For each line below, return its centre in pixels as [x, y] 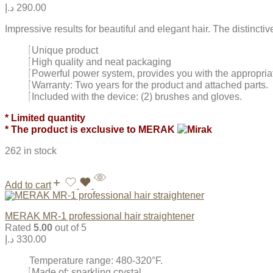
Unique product [65, 51]
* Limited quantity [45, 118]
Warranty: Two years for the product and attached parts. [150, 85]
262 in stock [31, 151]
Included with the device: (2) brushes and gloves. [137, 97]
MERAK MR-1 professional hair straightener [100, 216]
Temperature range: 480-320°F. [96, 261]
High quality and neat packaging [101, 62]
